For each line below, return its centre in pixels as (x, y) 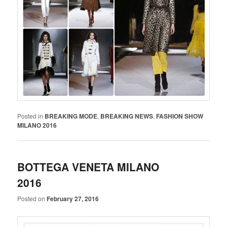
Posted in (30, 116)
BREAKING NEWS (127, 116)
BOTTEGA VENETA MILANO (88, 167)
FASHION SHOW (180, 116)
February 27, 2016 (73, 198)
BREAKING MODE (71, 116)
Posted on (32, 198)
